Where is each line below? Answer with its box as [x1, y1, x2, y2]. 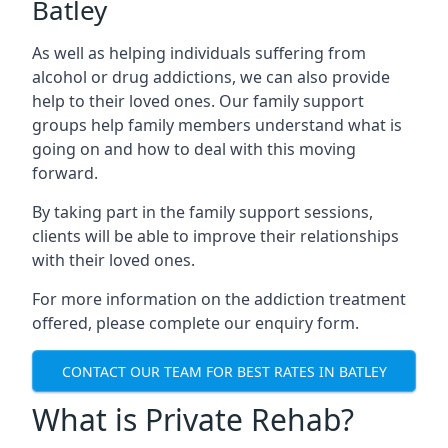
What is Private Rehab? [32, 399, 354, 440]
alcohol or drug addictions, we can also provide [32, 66, 390, 88]
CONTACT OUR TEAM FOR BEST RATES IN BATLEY [61, 361, 387, 381]
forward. [32, 162, 98, 184]
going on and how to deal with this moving [32, 138, 356, 160]
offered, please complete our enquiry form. [32, 312, 359, 334]
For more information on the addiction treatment [32, 288, 406, 310]
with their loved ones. [32, 249, 195, 271]
